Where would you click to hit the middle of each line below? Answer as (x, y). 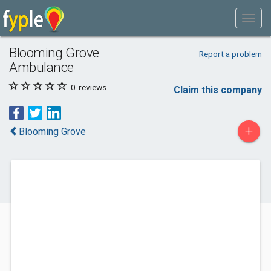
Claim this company (218, 90)
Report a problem (230, 54)
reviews (92, 87)
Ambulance (41, 67)
